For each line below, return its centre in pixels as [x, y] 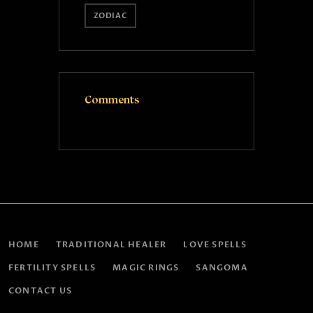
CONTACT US [40, 290]
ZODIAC [110, 16]
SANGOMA [222, 267]
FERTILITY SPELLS [52, 267]
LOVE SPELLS [215, 244]
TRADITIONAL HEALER [111, 244]
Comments [111, 100]
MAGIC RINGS [146, 267]
